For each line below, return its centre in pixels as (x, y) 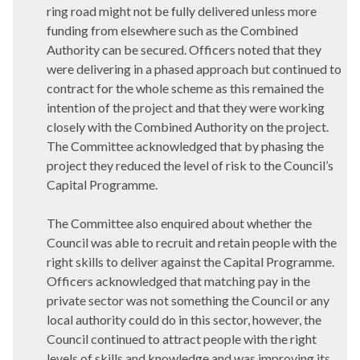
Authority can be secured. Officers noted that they (184, 49)
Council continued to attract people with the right (182, 339)
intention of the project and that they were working (186, 107)
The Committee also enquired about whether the (179, 223)
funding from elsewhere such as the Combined (172, 30)
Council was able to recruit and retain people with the (192, 242)
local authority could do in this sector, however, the (184, 319)
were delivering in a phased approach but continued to (194, 69)
